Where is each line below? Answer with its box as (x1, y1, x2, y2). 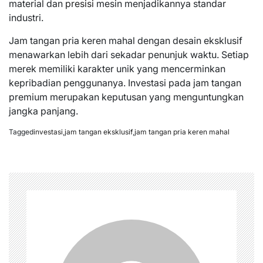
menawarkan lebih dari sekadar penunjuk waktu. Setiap (9, 48, 249, 60)
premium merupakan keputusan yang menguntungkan (9, 90, 244, 103)
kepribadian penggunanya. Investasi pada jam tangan (9, 76, 241, 89)
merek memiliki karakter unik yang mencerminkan (9, 62, 225, 75)
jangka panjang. (9, 104, 78, 117)
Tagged (9, 127, 33, 136)
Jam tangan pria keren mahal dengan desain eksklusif (9, 34, 242, 46)
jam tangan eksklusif (65, 127, 133, 136)
